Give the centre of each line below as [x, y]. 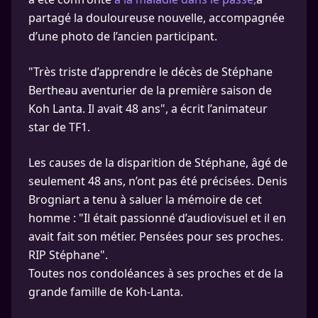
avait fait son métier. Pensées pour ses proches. [156, 236]
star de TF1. [59, 127]
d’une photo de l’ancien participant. [123, 36]
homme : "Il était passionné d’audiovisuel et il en [157, 218]
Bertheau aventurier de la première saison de [150, 90]
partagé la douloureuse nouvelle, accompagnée [157, 18]
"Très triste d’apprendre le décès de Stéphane [150, 72]
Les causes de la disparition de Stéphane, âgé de [158, 163]
